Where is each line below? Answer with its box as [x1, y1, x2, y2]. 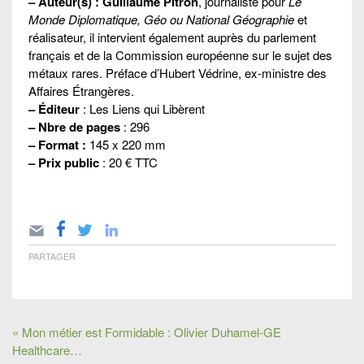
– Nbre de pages [28, 117, 120, 136]
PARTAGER [28, 249, 76, 262]
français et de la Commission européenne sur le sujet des [28, 45, 332, 63]
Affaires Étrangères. [28, 81, 134, 99]
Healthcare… [12, 340, 82, 358]
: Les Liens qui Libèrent [83, 99, 205, 117]
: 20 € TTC [99, 153, 158, 171]
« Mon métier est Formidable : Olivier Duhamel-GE [12, 323, 281, 340]
